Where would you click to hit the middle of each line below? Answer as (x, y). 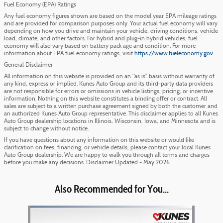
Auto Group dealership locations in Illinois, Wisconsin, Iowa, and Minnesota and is (110, 121)
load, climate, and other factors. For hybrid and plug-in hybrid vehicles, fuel (101, 39)
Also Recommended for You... (111, 189)
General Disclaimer (28, 65)
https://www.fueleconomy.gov (174, 54)
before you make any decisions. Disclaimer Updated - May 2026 (87, 163)
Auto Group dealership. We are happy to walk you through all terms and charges (107, 155)
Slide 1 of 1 (19, 210)
